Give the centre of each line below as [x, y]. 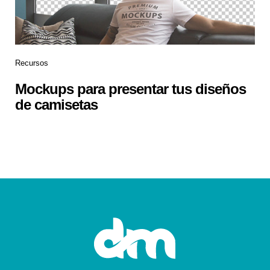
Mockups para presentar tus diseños [130, 89]
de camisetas [56, 105]
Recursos [32, 63]
